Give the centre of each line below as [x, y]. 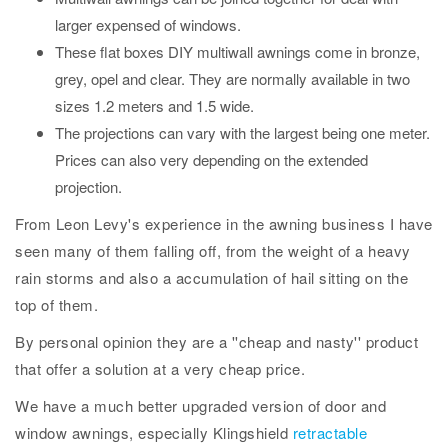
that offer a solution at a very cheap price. [160, 368]
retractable [329, 432]
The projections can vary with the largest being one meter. [242, 132]
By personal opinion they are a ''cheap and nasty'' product [216, 341]
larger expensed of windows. [148, 24]
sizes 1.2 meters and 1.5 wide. [154, 105]
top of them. [56, 304]
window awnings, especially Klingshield [154, 432]
